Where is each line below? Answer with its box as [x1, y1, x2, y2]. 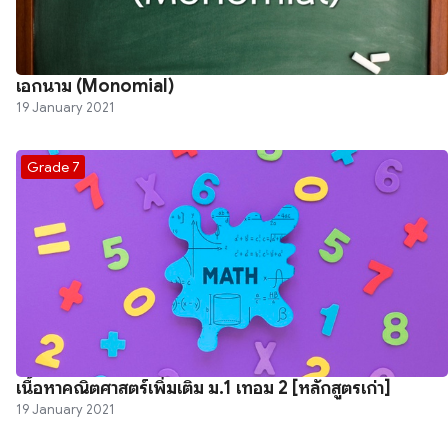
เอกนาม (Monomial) [16, 74, 174, 97]
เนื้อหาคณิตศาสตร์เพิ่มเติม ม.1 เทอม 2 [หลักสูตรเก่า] [16, 376, 391, 399]
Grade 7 [26, 157, 80, 176]
